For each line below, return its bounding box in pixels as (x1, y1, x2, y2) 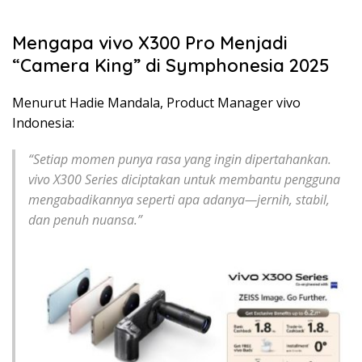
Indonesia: (12, 113, 74, 132)
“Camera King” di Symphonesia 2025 (12, 53, 330, 77)
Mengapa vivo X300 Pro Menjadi (12, 31, 288, 54)
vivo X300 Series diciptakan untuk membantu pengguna (28, 170, 340, 188)
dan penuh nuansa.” (28, 210, 142, 229)
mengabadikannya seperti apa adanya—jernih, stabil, (28, 190, 330, 208)
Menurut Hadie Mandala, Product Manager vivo (12, 93, 301, 112)
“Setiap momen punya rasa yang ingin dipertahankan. (28, 149, 331, 168)
